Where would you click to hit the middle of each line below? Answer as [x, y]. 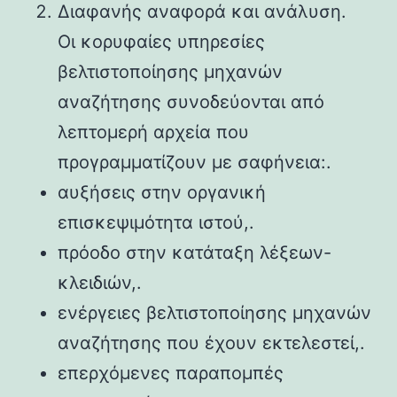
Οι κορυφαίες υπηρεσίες [161, 41]
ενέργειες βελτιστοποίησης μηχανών [214, 312]
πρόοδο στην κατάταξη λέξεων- [195, 252]
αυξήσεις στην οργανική [162, 192]
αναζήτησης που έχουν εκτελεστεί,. [211, 343]
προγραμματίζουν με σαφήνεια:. [195, 162]
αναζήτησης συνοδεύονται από [191, 101]
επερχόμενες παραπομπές [171, 373]
